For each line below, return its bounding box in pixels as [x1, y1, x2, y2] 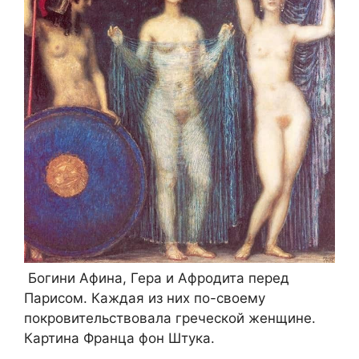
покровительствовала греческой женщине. [24, 309, 316, 326]
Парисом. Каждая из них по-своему [24, 289, 265, 306]
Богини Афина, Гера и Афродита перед [24, 269, 289, 286]
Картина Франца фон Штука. [24, 329, 215, 346]
